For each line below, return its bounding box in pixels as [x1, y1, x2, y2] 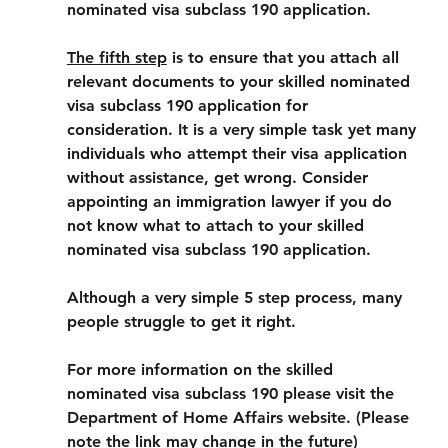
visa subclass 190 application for [66, 96, 313, 115]
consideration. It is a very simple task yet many [66, 120, 421, 139]
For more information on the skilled [66, 360, 338, 379]
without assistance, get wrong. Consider [66, 168, 373, 187]
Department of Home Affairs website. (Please [66, 408, 414, 427]
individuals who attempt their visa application [66, 144, 412, 163]
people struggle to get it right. [66, 312, 296, 331]
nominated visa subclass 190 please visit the [66, 384, 399, 403]
